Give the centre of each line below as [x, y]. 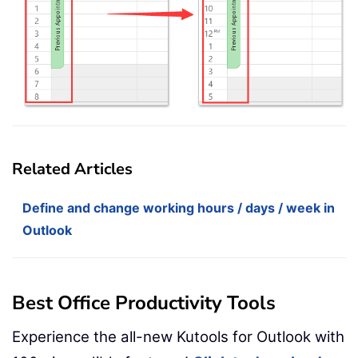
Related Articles [72, 169]
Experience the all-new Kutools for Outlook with [178, 337]
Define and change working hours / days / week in [179, 208]
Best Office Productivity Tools [144, 303]
